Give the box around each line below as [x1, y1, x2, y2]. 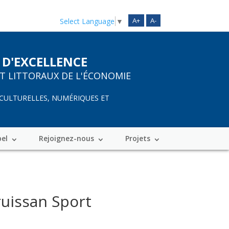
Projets [125, 133, 150, 143]
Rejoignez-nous [38, 133, 94, 143]
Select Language [59, 16, 114, 26]
